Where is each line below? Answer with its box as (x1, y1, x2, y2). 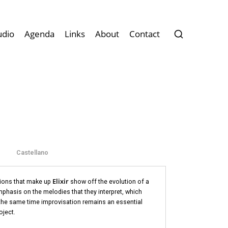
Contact (129, 28, 160, 40)
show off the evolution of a (68, 178, 149, 185)
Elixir (52, 177, 69, 186)
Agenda (24, 28, 55, 40)
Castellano (16, 149, 48, 156)
